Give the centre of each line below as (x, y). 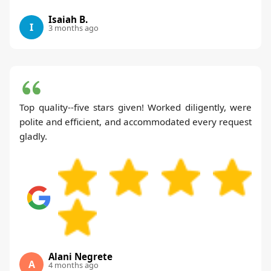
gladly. (33, 136)
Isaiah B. (68, 20)
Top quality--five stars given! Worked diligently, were (135, 107)
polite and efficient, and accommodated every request (135, 122)
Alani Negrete (80, 257)
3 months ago (73, 28)
